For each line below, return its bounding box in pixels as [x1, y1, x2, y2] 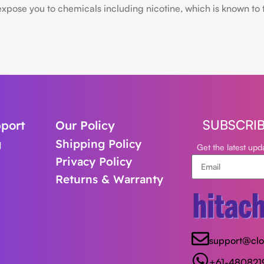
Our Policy [55, 118, 115, 133]
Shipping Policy [55, 137, 142, 151]
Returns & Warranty [55, 172, 164, 186]
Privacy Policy [55, 154, 133, 169]
